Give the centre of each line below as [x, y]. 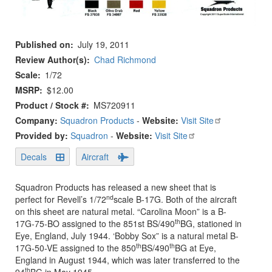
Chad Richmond [125, 60]
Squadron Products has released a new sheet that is [116, 187]
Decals [34, 157]
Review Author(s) [51, 60]
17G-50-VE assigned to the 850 [76, 248]
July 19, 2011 [104, 45]
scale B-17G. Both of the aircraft [175, 199]
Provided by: [43, 136]
